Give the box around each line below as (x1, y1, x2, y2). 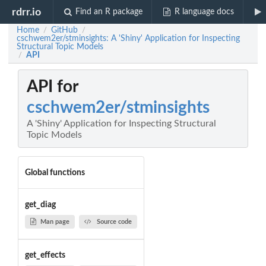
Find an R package (75, 8, 143, 16)
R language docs (174, 8, 234, 16)
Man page (40, 218, 69, 225)
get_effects (24, 251, 65, 260)
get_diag (24, 200, 56, 209)
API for (27, 78, 78, 96)
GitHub (51, 26, 78, 34)
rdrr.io (12, 7, 42, 17)
